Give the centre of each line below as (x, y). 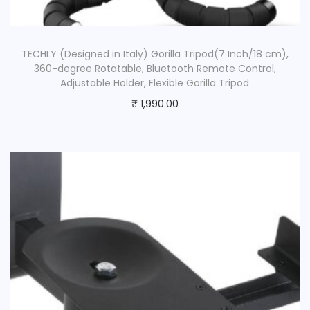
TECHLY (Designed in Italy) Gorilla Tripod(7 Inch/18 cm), (155, 54)
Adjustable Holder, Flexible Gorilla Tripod (155, 83)
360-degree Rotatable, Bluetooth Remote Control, (155, 68)
